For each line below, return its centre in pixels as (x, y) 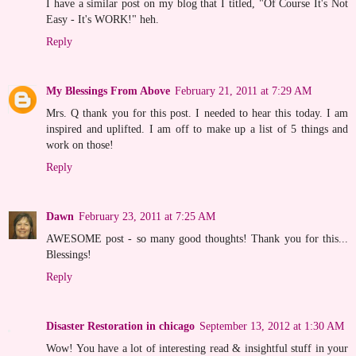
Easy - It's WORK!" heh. (103, 19)
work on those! (80, 145)
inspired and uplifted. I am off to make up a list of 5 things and (197, 129)
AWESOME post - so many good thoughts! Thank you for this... (197, 239)
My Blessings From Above (108, 91)
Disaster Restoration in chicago (120, 326)
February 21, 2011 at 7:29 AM (243, 91)
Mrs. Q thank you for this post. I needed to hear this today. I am (197, 113)
